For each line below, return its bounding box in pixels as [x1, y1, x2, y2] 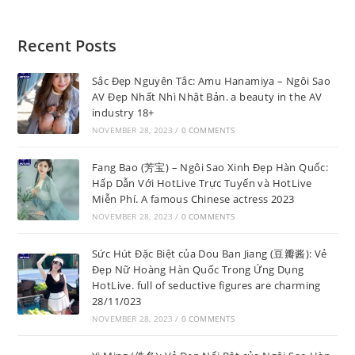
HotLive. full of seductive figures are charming [91, 277, 321, 292]
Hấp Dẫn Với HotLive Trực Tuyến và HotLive [91, 175, 312, 190]
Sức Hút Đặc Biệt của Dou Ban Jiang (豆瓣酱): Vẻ [91, 246, 327, 261]
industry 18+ [91, 105, 155, 120]
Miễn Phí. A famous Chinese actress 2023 [91, 191, 295, 206]
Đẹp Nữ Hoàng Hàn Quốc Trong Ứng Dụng [91, 261, 304, 277]
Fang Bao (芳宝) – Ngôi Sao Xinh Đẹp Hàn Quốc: [91, 159, 329, 174]
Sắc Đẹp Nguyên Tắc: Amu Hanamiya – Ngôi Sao [91, 73, 331, 88]
